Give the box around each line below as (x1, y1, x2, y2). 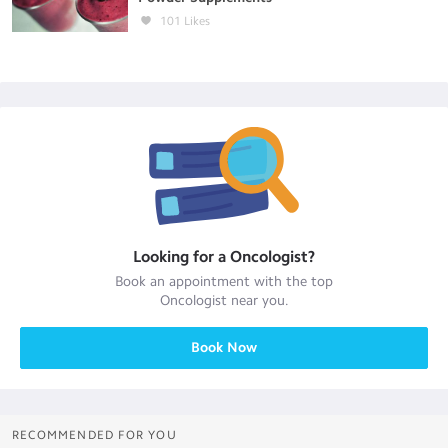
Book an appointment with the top (115, 273, 333, 290)
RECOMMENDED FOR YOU (12, 428, 177, 442)
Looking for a (133, 247, 230, 266)
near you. (226, 292, 289, 309)
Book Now (191, 339, 257, 356)
